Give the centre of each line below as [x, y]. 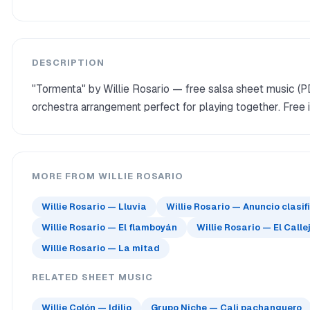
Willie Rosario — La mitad [101, 248]
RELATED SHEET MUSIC [92, 277]
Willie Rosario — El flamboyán [109, 227]
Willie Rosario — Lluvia [94, 207]
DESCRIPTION [68, 63]
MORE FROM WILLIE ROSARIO [108, 176]
